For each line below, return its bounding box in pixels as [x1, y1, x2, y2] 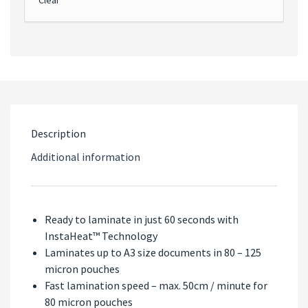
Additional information [31, 149, 140, 164]
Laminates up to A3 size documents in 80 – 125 [45, 245, 261, 259]
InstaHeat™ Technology [45, 228, 157, 243]
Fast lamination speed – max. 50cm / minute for [45, 278, 267, 292]
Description [31, 126, 86, 140]
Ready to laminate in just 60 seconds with [45, 212, 239, 226]
